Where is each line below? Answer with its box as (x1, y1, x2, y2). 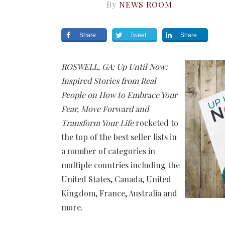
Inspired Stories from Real (61, 75, 156, 86)
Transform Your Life (61, 117, 134, 128)
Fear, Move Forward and (61, 103, 149, 114)
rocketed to (134, 117, 178, 128)
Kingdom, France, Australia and (61, 187, 177, 198)
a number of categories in (61, 145, 155, 156)
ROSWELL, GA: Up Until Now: (61, 61, 167, 72)
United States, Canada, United (61, 173, 171, 184)
